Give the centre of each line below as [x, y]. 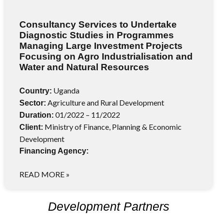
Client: [31, 127]
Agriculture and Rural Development [105, 102]
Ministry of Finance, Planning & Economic [112, 126]
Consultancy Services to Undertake [98, 24]
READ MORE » [45, 174]
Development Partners [108, 206]
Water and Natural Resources [84, 67]
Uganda [66, 90]
